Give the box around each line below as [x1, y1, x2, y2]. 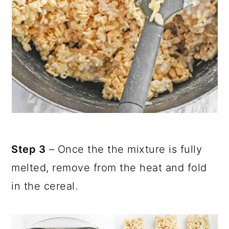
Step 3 [11, 143, 46, 155]
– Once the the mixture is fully [45, 143, 202, 155]
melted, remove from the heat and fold [11, 161, 207, 174]
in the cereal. [11, 179, 81, 192]
